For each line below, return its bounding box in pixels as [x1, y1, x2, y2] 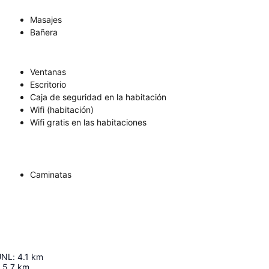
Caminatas [30, 169, 71, 180]
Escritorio [30, 79, 66, 89]
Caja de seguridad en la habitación [30, 92, 166, 102]
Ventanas [30, 67, 66, 77]
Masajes [30, 14, 62, 25]
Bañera [30, 27, 58, 37]
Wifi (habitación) [30, 104, 94, 115]
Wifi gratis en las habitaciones [30, 117, 147, 127]
